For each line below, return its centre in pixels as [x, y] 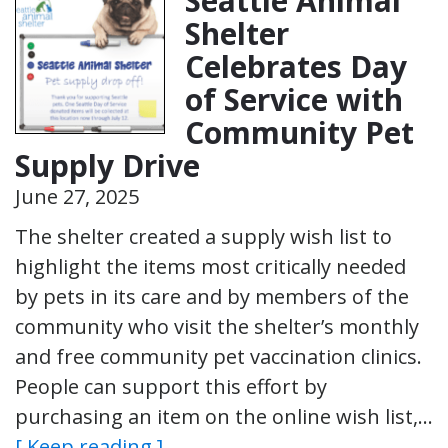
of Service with [294, 99]
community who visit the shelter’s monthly [217, 326]
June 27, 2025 [77, 196]
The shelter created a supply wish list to [203, 236]
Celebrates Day [296, 66]
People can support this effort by [171, 386]
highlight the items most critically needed [210, 266]
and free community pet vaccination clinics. [218, 356]
